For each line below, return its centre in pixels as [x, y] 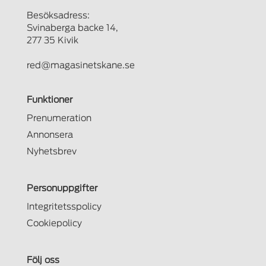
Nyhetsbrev [51, 151]
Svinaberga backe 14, [72, 28]
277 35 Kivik [52, 40]
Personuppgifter [62, 188]
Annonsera [50, 135]
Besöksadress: [58, 15]
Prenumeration [59, 118]
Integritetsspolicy [64, 207]
